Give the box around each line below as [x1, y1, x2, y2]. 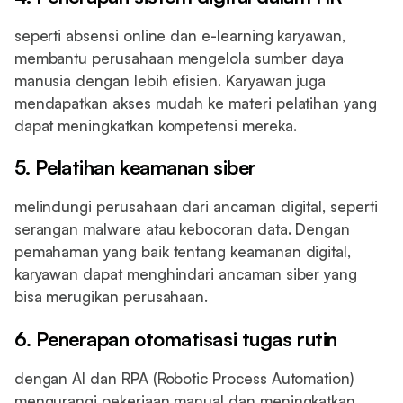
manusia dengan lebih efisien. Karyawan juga [13, 70, 327, 90]
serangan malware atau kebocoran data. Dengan [13, 219, 351, 239]
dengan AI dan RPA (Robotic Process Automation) [13, 368, 354, 388]
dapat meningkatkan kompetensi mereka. [13, 115, 297, 135]
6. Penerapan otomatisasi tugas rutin [13, 326, 337, 351]
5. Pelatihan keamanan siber [13, 155, 256, 180]
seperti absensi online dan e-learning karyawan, [13, 25, 345, 45]
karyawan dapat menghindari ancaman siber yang [13, 264, 358, 284]
